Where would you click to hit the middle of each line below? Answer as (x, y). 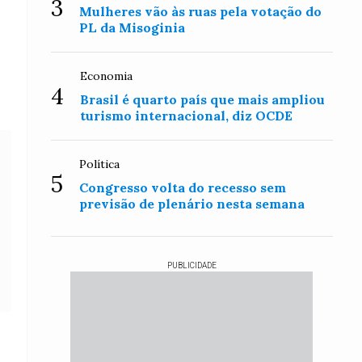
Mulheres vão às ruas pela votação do (201, 11)
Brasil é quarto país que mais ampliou (203, 99)
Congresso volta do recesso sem (183, 187)
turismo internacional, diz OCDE (187, 116)
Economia (107, 76)
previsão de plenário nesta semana (192, 204)
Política (100, 164)
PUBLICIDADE (192, 265)
